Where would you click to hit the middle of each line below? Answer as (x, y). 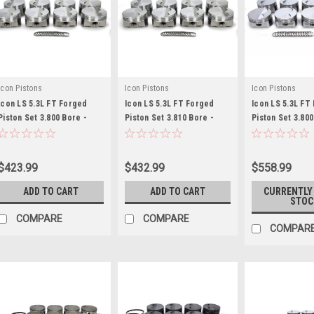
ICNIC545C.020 (280, 132)
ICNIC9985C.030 (155, 132)
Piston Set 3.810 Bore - (169, 118)
